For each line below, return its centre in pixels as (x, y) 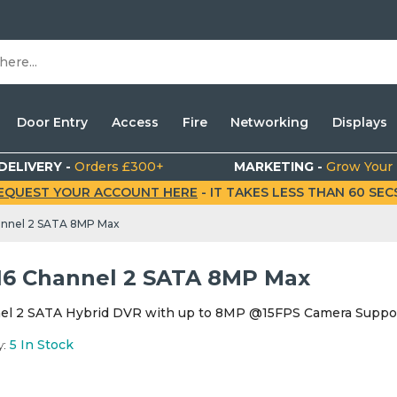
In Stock (47, 345)
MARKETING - (280, 167)
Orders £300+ (120, 167)
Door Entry (53, 122)
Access (135, 122)
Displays (359, 122)
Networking (270, 122)
